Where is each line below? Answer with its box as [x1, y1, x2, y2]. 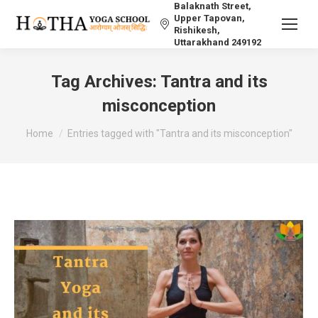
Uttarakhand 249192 [174, 37, 261, 48]
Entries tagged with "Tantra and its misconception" [67, 128, 292, 139]
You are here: [26, 120, 89, 133]
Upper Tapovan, [174, 13, 245, 23]
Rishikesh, [174, 25, 220, 35]
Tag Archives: [50, 72, 160, 92]
